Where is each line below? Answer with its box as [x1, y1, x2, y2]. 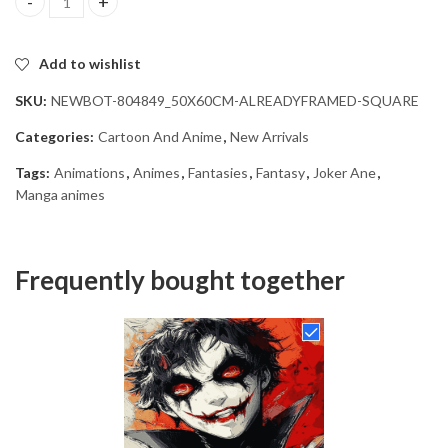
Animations [54, 163, 125, 181]
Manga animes [16, 185, 105, 203]
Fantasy [256, 163, 305, 181]
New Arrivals [230, 127, 309, 145]
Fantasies [188, 163, 248, 181]
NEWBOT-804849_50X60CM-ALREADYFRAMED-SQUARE [51, 91, 419, 109]
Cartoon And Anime [98, 127, 222, 145]
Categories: [15, 127, 97, 145]
